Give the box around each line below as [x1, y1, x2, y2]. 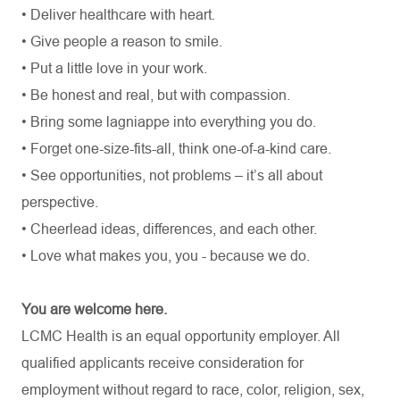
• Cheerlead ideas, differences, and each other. [21, 221, 317, 237]
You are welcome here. [21, 302, 167, 317]
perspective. [21, 195, 98, 210]
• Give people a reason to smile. [21, 34, 222, 49]
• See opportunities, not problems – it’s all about [21, 168, 322, 183]
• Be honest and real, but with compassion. [21, 87, 290, 103]
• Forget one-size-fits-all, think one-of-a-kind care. [21, 141, 331, 156]
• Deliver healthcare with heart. [21, 7, 215, 22]
